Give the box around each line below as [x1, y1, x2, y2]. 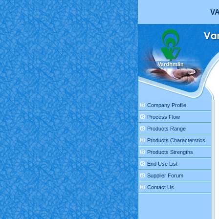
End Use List [147, 161, 177, 167]
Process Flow [147, 114, 180, 120]
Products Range [147, 126, 186, 131]
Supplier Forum [147, 173, 183, 178]
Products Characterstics [147, 137, 205, 143]
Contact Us [147, 184, 174, 190]
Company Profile [147, 102, 186, 108]
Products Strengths [147, 149, 193, 155]
